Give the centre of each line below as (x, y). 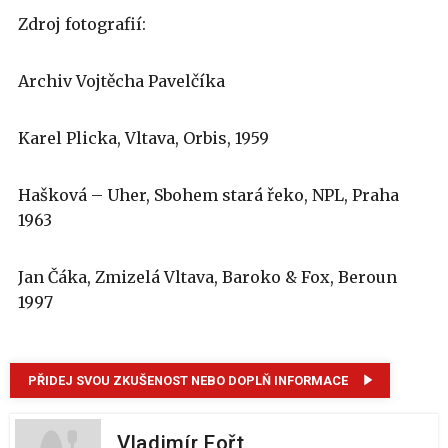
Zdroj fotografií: (82, 23)
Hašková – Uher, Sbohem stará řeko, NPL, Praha (208, 194)
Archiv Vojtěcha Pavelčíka (121, 80)
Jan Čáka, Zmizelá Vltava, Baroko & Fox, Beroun (207, 276)
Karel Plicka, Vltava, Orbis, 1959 (143, 137)
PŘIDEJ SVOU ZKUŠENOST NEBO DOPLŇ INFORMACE (188, 380)
